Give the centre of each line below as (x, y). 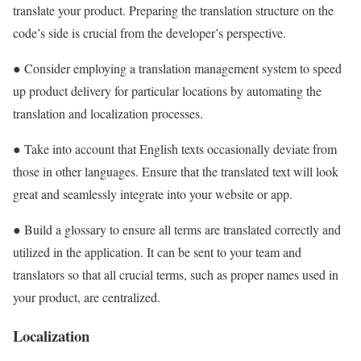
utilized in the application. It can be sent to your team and (157, 251)
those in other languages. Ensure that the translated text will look (176, 171)
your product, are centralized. (87, 297)
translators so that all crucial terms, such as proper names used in (176, 274)
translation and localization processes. (108, 113)
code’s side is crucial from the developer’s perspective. (149, 32)
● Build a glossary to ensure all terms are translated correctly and (177, 229)
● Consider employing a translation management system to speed (177, 68)
